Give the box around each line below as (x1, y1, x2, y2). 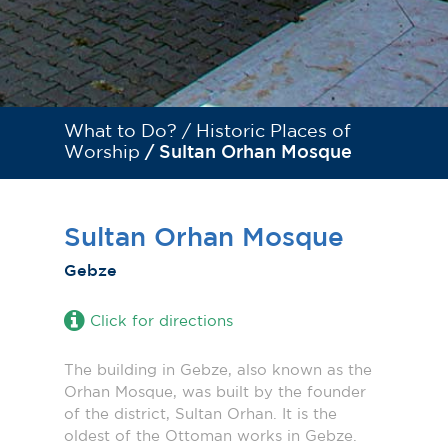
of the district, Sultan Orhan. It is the (64, 407, 337, 421)
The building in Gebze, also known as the (64, 363, 372, 377)
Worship (64, 144, 140, 161)
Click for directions (90, 314, 233, 328)
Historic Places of (196, 123, 351, 140)
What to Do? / (64, 123, 196, 140)
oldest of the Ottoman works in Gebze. (64, 429, 357, 443)
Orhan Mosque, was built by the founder (64, 385, 366, 399)
